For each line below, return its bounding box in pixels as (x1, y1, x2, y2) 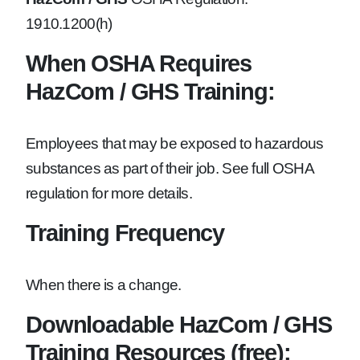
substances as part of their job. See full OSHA (26, 160, 313, 178)
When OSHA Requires (26, 50, 252, 77)
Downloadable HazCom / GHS (26, 311, 332, 338)
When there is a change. (26, 276, 182, 294)
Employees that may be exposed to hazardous (26, 135, 324, 153)
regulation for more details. (26, 185, 192, 202)
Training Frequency (26, 219, 225, 247)
